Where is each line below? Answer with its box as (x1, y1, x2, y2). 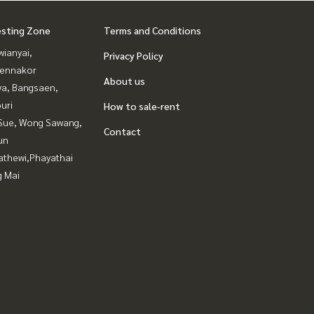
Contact (104, 125, 141, 137)
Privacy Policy (104, 49, 163, 62)
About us (104, 74, 145, 87)
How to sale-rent (104, 100, 180, 112)
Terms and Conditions (104, 24, 201, 36)
